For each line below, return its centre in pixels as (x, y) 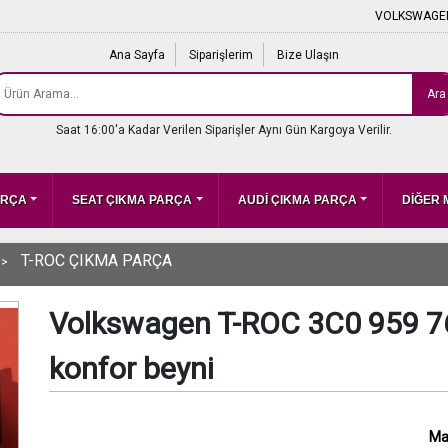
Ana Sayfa (137, 55)
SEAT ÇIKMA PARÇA (132, 200)
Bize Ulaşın (308, 55)
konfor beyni (131, 368)
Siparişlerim (221, 55)
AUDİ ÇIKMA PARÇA (297, 200)
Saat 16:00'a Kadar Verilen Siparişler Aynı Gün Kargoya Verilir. (224, 130)
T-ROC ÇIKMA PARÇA (96, 260)
